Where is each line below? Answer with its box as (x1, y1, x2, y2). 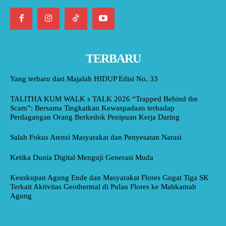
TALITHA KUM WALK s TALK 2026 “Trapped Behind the (10, 94, 198, 103)
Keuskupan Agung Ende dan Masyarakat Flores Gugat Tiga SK (10, 173, 209, 182)
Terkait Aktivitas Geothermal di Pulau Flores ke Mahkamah (10, 182, 196, 191)
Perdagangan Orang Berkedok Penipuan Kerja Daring (10, 112, 180, 121)
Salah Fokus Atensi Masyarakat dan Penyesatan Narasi (10, 133, 182, 141)
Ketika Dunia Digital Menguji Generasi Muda (10, 153, 153, 161)
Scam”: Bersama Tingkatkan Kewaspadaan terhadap (10, 103, 175, 112)
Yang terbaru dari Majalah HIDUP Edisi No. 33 (10, 74, 158, 83)
